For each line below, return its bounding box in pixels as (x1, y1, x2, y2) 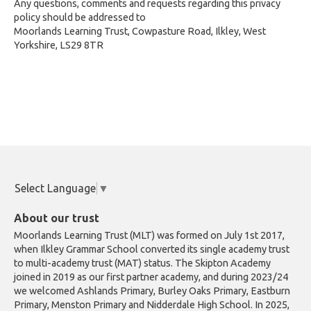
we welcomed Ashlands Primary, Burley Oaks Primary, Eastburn (14, 285, 290, 296)
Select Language (15, 182, 96, 195)
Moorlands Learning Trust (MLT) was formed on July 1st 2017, (14, 230, 285, 241)
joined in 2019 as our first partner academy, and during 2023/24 (14, 271, 288, 283)
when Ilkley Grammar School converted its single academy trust (14, 244, 289, 255)
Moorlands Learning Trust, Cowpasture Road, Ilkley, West (14, 26, 266, 37)
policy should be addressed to (14, 12, 146, 23)
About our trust (14, 212, 99, 224)
